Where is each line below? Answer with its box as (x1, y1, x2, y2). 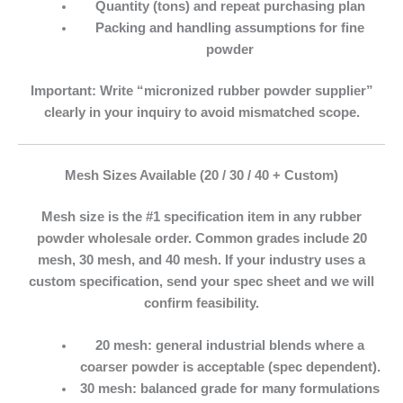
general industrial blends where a (152, 338, 365, 354)
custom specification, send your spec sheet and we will (29, 274, 374, 290)
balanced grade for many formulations (137, 381, 381, 397)
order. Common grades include (150, 231, 353, 246)
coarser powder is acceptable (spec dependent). (79, 360, 381, 375)
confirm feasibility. (144, 296, 259, 311)
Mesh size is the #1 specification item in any (41, 210, 319, 225)
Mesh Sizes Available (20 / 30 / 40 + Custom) (65, 168, 338, 184)
